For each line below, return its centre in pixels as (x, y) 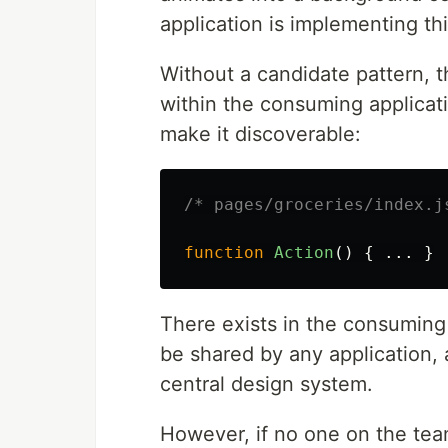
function (224, 253)
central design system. (266, 384)
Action (304, 253)
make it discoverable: (260, 134)
